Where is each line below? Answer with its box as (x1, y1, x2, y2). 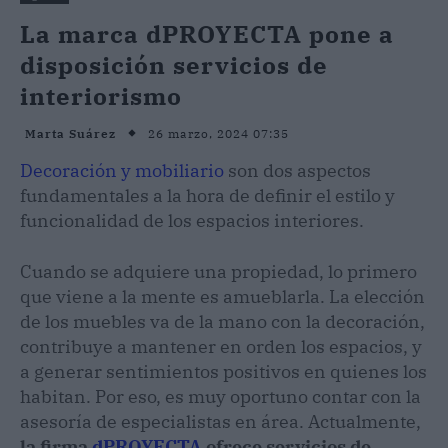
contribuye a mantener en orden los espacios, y (20, 334, 422, 358)
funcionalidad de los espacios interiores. (20, 208, 364, 232)
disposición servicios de (20, 48, 328, 81)
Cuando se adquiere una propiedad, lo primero (20, 259, 417, 283)
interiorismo (20, 79, 182, 112)
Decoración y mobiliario (20, 158, 224, 182)
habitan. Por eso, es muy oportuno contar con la (20, 384, 421, 408)
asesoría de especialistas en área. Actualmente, (20, 409, 421, 433)
